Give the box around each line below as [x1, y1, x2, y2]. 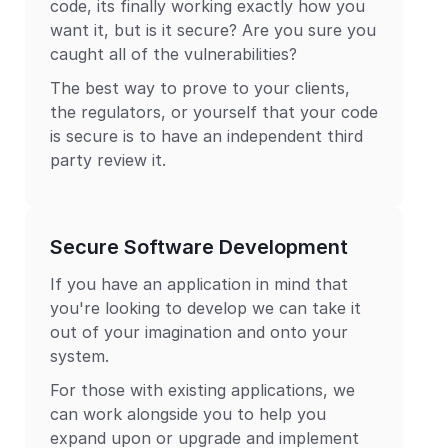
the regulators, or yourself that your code [50, 102, 378, 122]
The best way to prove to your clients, [50, 78, 350, 98]
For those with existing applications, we [50, 380, 355, 400]
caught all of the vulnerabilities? [50, 44, 297, 64]
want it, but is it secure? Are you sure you [50, 20, 376, 40]
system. [50, 346, 109, 366]
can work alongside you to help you [50, 404, 326, 424]
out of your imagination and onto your [50, 322, 348, 342]
